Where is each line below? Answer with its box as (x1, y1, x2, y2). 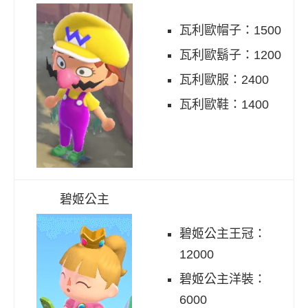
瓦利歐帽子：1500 (179, 23, 281, 38)
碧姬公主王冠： (179, 227, 266, 241)
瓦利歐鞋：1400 (179, 98, 269, 112)
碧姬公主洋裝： (179, 272, 266, 287)
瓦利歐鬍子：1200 (179, 48, 281, 63)
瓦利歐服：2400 (179, 73, 269, 87)
